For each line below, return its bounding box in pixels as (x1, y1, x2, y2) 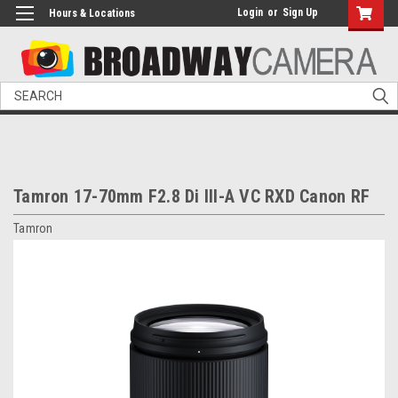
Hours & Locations (49, 7, 135, 20)
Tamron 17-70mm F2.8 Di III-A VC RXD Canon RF (13, 186, 370, 208)
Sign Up (283, 6, 318, 19)
